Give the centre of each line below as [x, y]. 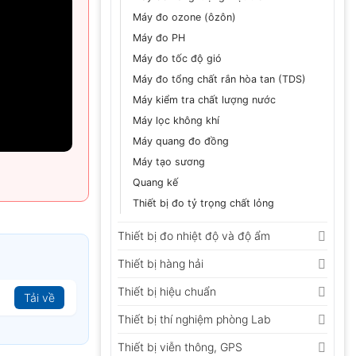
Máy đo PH [159, 37]
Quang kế [155, 182]
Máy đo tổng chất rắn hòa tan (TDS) [219, 79]
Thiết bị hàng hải [161, 263]
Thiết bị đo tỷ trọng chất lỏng [203, 203]
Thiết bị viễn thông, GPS [180, 346]
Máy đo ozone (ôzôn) [184, 17]
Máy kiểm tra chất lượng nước [204, 99]
